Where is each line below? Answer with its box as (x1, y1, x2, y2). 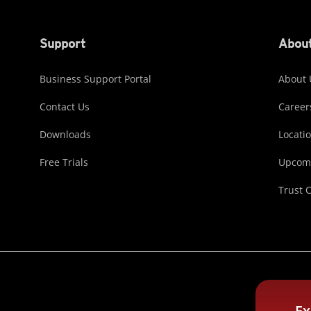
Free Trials (39, 155, 88, 169)
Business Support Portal (39, 72, 151, 85)
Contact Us (39, 100, 90, 113)
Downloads (39, 128, 91, 141)
